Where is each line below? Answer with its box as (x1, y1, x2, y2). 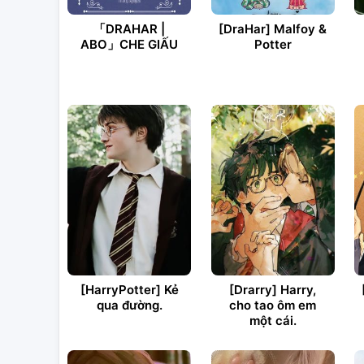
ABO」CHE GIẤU (80, 37, 178, 52)
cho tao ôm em (229, 297, 316, 313)
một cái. (249, 313, 297, 328)
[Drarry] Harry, (229, 282, 316, 297)
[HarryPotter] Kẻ (80, 282, 179, 297)
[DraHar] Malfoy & (219, 21, 327, 37)
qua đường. (96, 297, 162, 313)
